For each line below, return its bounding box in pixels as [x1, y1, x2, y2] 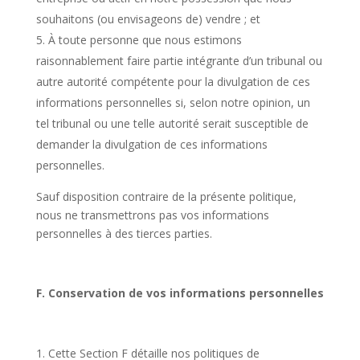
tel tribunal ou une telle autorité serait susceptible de [35, 116, 309, 131]
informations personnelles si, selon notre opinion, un [35, 95, 310, 110]
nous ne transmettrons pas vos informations [35, 207, 269, 223]
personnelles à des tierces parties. [35, 226, 212, 241]
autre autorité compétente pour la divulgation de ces [35, 74, 310, 89]
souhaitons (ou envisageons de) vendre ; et [35, 11, 260, 27]
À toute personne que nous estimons [47, 32, 242, 47]
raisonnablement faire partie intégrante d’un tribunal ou [35, 53, 322, 68]
